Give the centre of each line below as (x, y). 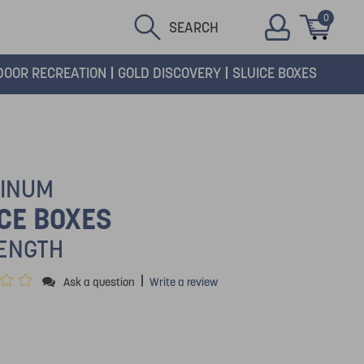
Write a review (184, 282)
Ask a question (99, 282)
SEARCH (194, 27)
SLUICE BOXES (275, 73)
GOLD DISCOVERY (169, 73)
